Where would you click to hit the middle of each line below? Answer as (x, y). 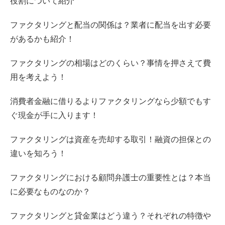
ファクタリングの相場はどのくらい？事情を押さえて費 (110, 63)
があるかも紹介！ (42, 39)
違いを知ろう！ (38, 153)
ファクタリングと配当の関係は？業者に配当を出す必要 (110, 25)
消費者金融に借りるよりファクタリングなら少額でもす (110, 101)
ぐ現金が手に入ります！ (54, 115)
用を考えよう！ (38, 77)
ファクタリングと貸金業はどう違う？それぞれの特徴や (110, 215)
